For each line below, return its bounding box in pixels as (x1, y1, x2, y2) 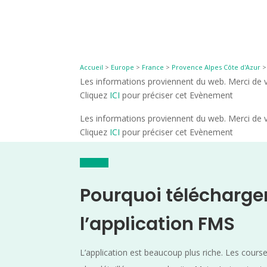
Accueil (80, 62, 104, 72)
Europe (111, 62, 135, 72)
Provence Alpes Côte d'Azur (172, 62, 261, 72)
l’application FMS (80, 212, 235, 237)
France (142, 62, 164, 72)
